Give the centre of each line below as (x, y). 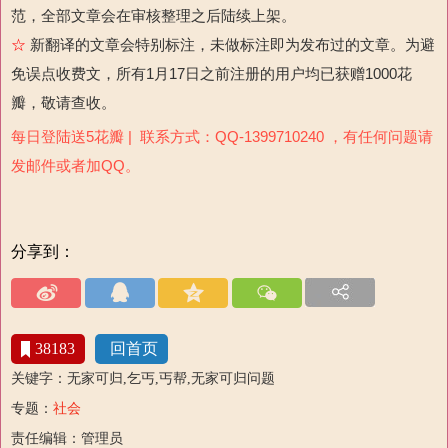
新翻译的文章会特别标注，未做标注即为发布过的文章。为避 (232, 44)
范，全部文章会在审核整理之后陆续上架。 (153, 15)
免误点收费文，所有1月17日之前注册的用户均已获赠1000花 (211, 73)
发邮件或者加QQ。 (75, 165)
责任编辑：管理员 (67, 438)
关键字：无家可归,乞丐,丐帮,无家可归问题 (143, 378)
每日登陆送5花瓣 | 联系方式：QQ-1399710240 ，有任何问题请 (222, 136)
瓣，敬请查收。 (63, 102)
